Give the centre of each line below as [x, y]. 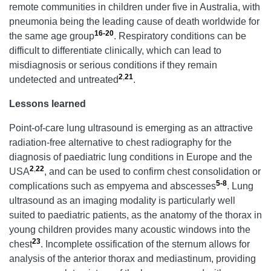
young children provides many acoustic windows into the [130, 229]
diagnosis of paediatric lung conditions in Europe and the [131, 157]
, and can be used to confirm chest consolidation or [152, 171]
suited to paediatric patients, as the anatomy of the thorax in [135, 215]
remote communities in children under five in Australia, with [135, 7]
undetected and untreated [64, 79]
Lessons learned [47, 103]
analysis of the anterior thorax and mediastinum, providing [132, 258]
